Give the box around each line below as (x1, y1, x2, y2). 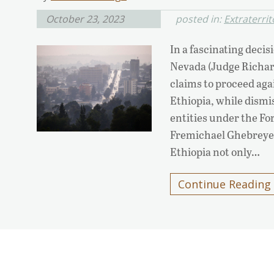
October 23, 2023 (46, 12, 124, 26)
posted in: (176, 12, 224, 26)
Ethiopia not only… (170, 144, 261, 160)
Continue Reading (178, 177, 272, 192)
